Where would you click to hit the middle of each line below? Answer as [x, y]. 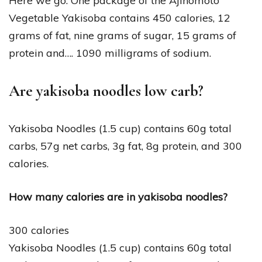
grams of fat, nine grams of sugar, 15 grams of [123, 35]
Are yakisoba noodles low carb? [106, 91]
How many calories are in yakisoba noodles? [118, 196]
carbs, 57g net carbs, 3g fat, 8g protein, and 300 [125, 146]
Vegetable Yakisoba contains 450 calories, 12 [120, 18]
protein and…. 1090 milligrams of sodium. [110, 53]
